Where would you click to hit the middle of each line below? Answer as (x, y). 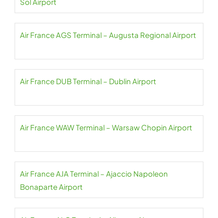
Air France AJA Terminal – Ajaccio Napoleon (94, 173)
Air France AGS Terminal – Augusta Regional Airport (108, 35)
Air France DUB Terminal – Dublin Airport (88, 81)
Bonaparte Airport (51, 187)
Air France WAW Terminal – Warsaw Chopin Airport (106, 127)
